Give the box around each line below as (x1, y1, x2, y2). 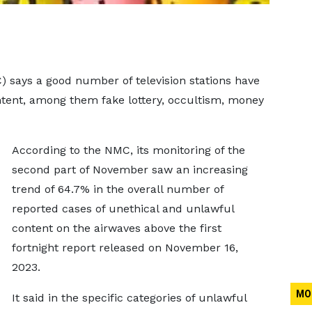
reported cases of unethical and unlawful (11, 202, 234, 215)
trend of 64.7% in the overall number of (11, 182, 224, 196)
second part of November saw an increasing (11, 163, 248, 176)
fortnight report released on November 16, (11, 241, 238, 254)
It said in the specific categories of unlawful (11, 291, 247, 304)
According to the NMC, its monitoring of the (11, 143, 245, 157)
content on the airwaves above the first (11, 221, 221, 235)
